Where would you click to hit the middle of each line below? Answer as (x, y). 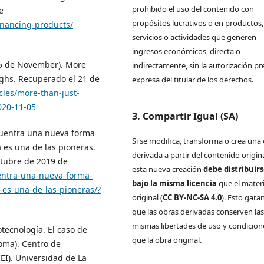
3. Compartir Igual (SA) (185, 116)
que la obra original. (167, 240)
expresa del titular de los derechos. (193, 79)
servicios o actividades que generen (194, 37)
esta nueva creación (168, 169)
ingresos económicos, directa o (187, 51)
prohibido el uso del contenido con (193, 9)
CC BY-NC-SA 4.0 (192, 197)
